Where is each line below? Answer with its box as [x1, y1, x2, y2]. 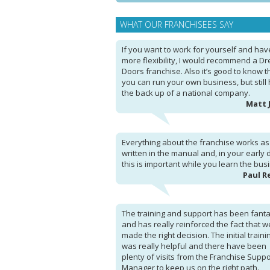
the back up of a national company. [122, 87, 250, 98]
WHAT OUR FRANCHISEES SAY [120, 19, 233, 30]
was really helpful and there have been [122, 240, 266, 251]
